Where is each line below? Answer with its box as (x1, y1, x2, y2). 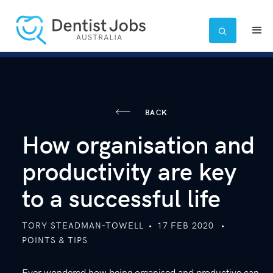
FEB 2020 (170, 219, 214, 231)
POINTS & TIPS (21, 233, 88, 246)
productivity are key (21, 153, 236, 187)
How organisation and (21, 126, 255, 160)
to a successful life (21, 180, 221, 214)
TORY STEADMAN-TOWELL (21, 219, 144, 231)
